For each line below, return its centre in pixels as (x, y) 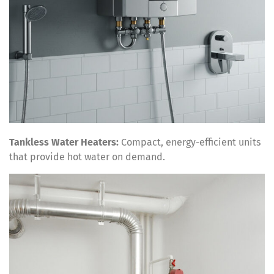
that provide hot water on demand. (87, 157)
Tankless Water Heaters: (64, 143)
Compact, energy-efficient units (190, 143)
